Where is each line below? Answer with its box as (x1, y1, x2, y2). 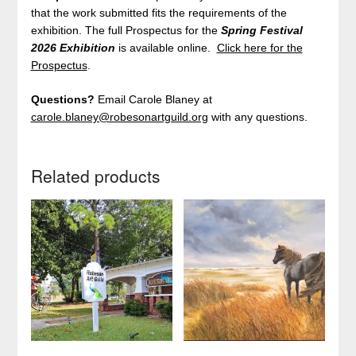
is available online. (118, 41, 217, 55)
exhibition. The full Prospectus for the (30, 24, 221, 37)
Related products (30, 164, 161, 188)
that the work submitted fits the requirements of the (30, 6, 287, 20)
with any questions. (207, 110, 308, 124)
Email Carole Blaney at (94, 93, 212, 106)
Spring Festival (220, 24, 303, 37)
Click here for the (216, 41, 303, 55)
